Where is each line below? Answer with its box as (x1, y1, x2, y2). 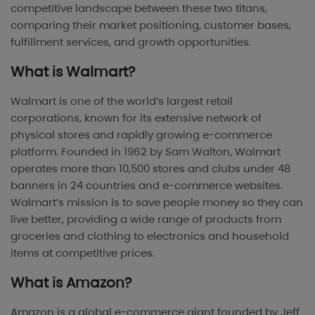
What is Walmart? (11, 62, 135, 82)
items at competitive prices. (11, 245, 155, 261)
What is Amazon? (11, 273, 131, 293)
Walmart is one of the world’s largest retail (11, 94, 233, 109)
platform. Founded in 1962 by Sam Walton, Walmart (11, 144, 281, 160)
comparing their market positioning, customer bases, (11, 18, 291, 33)
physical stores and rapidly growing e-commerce (11, 127, 272, 143)
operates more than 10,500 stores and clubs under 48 (11, 161, 290, 176)
